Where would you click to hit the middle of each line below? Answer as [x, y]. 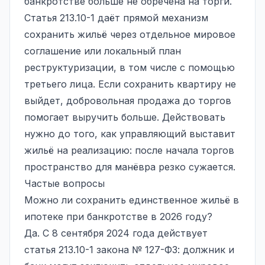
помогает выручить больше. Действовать [125, 117]
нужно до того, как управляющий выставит [130, 133]
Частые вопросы [64, 183]
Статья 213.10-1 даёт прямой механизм [116, 17]
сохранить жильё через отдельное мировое [130, 34]
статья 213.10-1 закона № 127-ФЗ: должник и [129, 249]
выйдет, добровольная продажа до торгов [128, 100]
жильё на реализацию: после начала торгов [129, 150]
